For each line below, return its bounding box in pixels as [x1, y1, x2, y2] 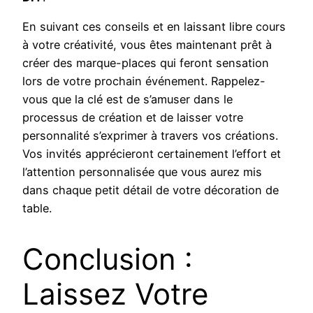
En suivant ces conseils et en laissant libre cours [22, 20, 286, 34]
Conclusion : [22, 241, 193, 277]
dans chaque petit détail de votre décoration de [22, 183, 279, 198]
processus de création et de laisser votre [22, 110, 243, 125]
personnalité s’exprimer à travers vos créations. [22, 129, 278, 143]
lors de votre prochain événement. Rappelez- [22, 74, 265, 89]
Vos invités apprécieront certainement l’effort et [22, 147, 281, 161]
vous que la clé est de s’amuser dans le [22, 92, 233, 107]
